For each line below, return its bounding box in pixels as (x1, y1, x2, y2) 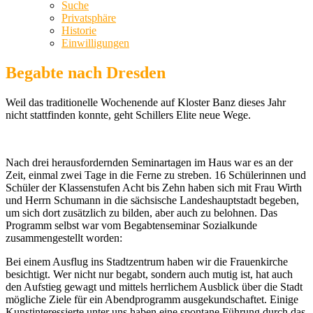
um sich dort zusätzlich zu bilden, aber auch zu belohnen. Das (6, 206, 277, 219)
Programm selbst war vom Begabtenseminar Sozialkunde (6, 219, 257, 231)
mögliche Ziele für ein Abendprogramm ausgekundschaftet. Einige (6, 293, 298, 305)
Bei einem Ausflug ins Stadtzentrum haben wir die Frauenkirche (6, 255, 288, 268)
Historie (61, 24, 96, 36)
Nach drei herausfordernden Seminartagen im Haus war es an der (6, 156, 293, 168)
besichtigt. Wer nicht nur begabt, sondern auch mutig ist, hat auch (6, 268, 293, 280)
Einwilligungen (61, 37, 129, 49)
